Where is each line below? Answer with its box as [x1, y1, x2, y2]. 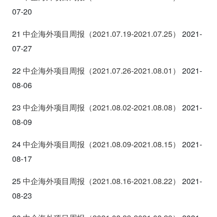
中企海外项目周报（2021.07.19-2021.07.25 [23, 28, 172, 39]
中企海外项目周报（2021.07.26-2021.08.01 [23, 64, 172, 76]
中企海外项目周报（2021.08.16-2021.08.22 [23, 175, 172, 186]
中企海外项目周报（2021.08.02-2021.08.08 [23, 101, 172, 113]
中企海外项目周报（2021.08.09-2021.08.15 [23, 138, 172, 150]
